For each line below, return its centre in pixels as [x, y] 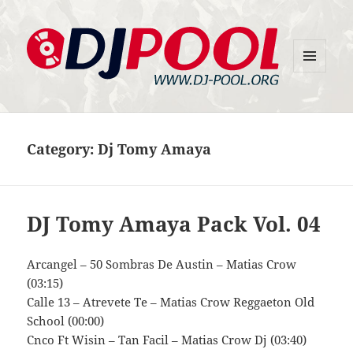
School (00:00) [66, 321]
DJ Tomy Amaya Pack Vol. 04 [174, 224]
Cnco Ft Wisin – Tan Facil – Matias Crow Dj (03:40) [167, 340]
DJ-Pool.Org [77, 96]
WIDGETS [316, 106]
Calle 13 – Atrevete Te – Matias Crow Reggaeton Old [171, 302]
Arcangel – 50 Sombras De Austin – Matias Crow [162, 264]
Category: [63, 149]
